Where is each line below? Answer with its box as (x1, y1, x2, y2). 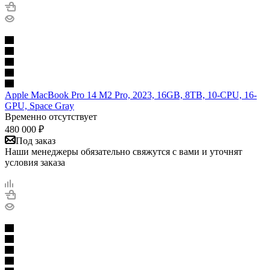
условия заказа (5, 157, 65, 168)
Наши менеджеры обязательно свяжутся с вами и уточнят (5, 146, 242, 157)
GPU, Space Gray (5, 100, 74, 111)
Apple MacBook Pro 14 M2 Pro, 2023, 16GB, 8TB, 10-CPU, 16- (5, 89, 257, 100)
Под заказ (16, 135, 55, 146)
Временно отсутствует (5, 111, 97, 122)
